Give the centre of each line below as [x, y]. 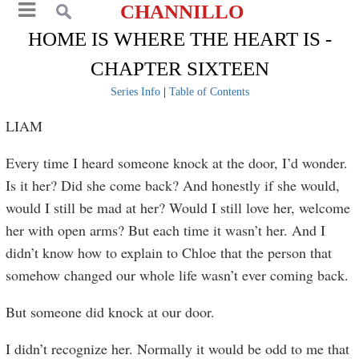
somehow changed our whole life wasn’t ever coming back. [177, 275]
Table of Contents [209, 92]
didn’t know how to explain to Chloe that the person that [169, 252]
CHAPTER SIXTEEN [179, 69]
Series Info [135, 92]
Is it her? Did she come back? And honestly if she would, [173, 185]
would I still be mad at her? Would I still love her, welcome [178, 208]
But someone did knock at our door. [111, 312]
